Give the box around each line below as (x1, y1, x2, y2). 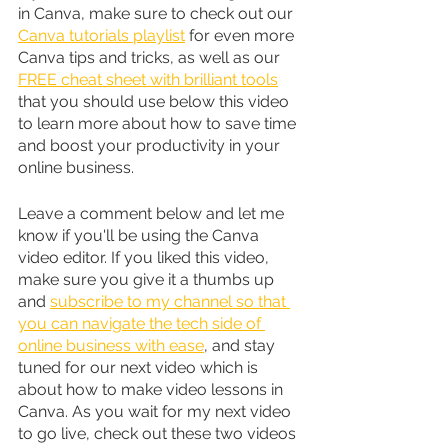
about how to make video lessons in (18, 379, 287, 399)
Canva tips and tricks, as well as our (18, 47, 284, 67)
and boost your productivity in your (18, 135, 284, 155)
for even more (185, 25, 298, 45)
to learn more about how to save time (18, 113, 300, 133)
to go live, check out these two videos (18, 423, 300, 443)
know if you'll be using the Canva (18, 225, 263, 245)
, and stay (204, 335, 279, 355)
